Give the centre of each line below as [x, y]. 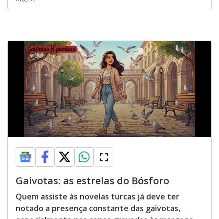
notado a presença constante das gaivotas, [98, 208]
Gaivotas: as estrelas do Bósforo [92, 181]
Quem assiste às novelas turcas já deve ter [98, 197]
